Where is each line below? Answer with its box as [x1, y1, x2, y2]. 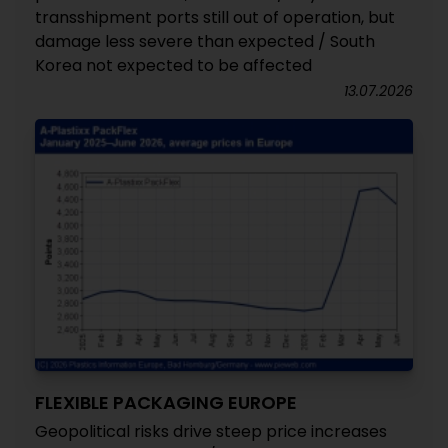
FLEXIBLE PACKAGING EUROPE [35, 390, 297, 415]
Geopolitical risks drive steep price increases [35, 420, 387, 443]
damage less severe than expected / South [35, 30, 375, 53]
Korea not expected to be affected [35, 54, 312, 77]
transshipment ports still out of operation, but [35, 6, 395, 29]
